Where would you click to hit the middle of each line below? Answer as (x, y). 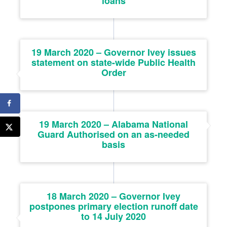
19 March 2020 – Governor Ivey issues (113, 52)
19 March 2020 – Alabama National (113, 124)
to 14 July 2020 (113, 216)
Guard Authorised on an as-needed (113, 134)
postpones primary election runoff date (113, 206)
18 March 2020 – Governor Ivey (113, 196)
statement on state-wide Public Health (113, 62)
